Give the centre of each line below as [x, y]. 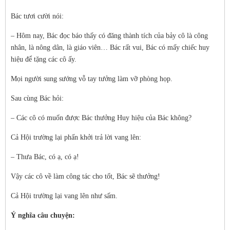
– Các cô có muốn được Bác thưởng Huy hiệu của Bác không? [101, 118]
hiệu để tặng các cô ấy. [44, 59]
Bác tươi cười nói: [37, 16]
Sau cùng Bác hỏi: [37, 98]
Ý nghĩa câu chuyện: [43, 215]
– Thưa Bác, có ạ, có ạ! [45, 157]
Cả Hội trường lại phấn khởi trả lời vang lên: [76, 137]
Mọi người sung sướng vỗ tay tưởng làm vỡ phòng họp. [92, 79]
